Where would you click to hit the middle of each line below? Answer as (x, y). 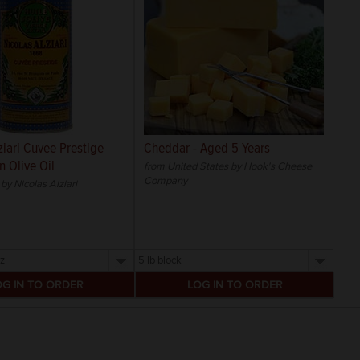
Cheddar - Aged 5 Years (207, 148)
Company (166, 181)
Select (160, 258)
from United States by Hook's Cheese (228, 166)
